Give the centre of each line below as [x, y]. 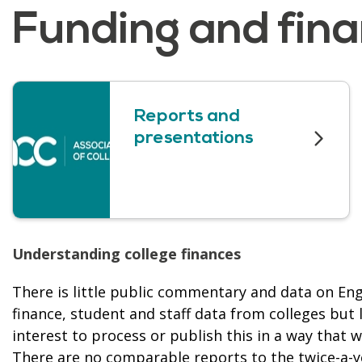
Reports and [187, 116]
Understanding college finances [126, 253]
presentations [194, 138]
